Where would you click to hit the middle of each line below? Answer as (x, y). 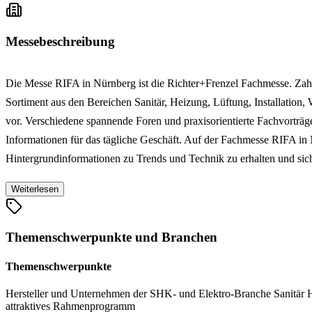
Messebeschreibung (60, 41)
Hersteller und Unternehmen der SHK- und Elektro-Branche (140, 293)
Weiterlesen (35, 189)
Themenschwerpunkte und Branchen (111, 237)
